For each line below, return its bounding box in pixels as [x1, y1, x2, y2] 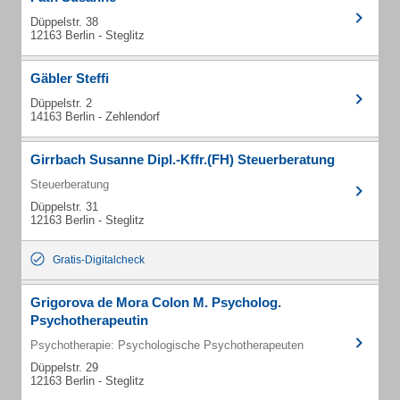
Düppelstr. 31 [30, 200, 98, 213]
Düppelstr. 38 [30, 15, 98, 29]
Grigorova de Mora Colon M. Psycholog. [30, 295, 281, 310]
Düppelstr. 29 [30, 361, 98, 374]
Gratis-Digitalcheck [53, 254, 145, 266]
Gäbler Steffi [30, 71, 109, 86]
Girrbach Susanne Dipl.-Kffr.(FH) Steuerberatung [30, 152, 335, 167]
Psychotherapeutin [30, 312, 148, 328]
